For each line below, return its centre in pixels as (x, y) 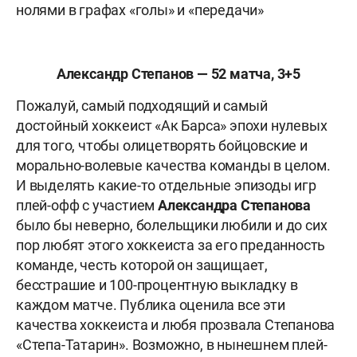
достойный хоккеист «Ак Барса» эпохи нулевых (172, 126)
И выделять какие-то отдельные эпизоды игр (166, 186)
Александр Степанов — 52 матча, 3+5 (178, 74)
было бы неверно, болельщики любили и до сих (172, 226)
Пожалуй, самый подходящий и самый (142, 106)
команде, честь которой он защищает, (142, 265)
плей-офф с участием (87, 206)
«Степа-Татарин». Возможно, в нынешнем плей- (172, 345)
